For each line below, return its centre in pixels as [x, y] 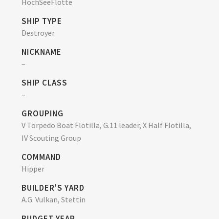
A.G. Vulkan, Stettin [54, 199]
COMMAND [41, 157]
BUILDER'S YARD [53, 187]
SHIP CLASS [44, 82]
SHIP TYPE [42, 21]
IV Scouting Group [51, 138]
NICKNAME [42, 52]
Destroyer [38, 33]
